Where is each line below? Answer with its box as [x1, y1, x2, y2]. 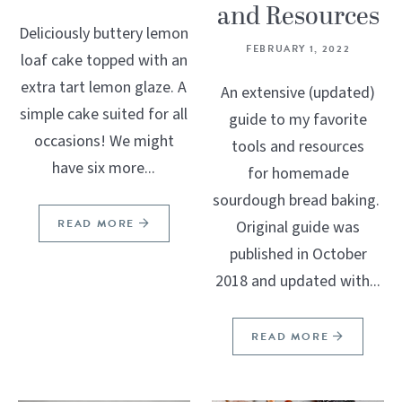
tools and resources [232, 135, 365, 159]
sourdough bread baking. [213, 189, 384, 213]
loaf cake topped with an [20, 49, 188, 73]
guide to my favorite [229, 109, 368, 132]
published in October [229, 243, 367, 267]
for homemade [247, 162, 349, 186]
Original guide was [236, 216, 361, 240]
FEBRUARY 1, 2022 [245, 41, 351, 57]
